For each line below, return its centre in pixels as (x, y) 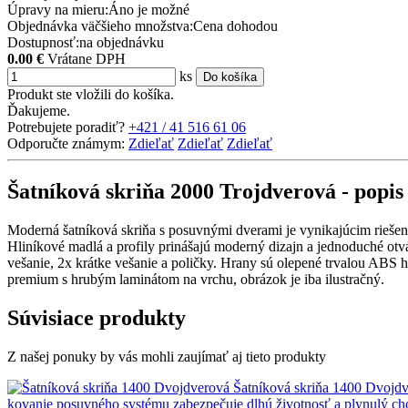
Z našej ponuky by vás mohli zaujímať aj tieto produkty (167, 356)
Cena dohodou (235, 25)
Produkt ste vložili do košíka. (91, 94)
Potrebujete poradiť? (66, 127)
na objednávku (122, 42)
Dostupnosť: (43, 42)
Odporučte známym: (66, 143)
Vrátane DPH (87, 58)
